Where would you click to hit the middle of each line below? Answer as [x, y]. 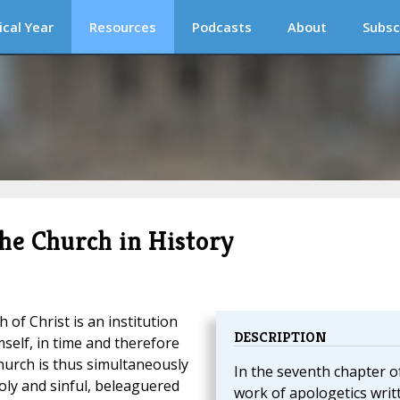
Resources [123, 27]
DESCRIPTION [280, 337]
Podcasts [222, 27]
